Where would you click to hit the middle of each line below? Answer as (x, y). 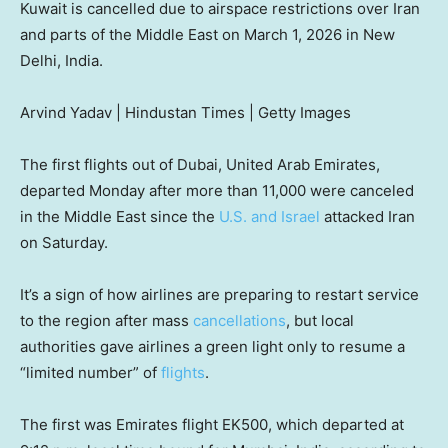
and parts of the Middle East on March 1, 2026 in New (207, 35)
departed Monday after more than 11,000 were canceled (217, 191)
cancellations (239, 321)
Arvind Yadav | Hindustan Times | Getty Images (185, 113)
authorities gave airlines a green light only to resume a (212, 347)
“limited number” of (90, 373)
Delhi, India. (61, 61)
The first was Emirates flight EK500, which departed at (212, 425)
